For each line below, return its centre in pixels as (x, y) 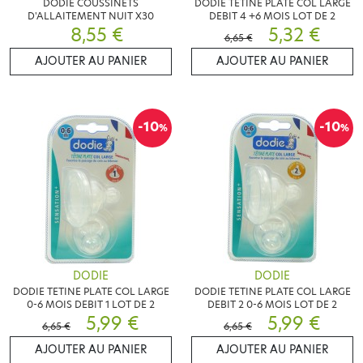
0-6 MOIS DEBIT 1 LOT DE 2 (91, 304)
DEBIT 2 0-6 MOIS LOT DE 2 (272, 304)
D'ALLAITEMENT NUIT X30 (91, 15)
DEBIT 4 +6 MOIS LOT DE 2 (272, 15)
